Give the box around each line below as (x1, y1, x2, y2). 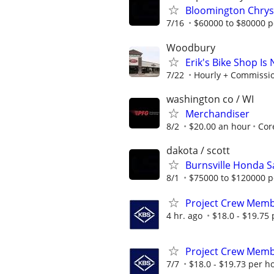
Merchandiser (185, 106, 250, 120)
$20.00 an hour (189, 120, 251, 132)
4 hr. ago (166, 210, 202, 222)
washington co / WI (166, 92, 254, 106)
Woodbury (166, 40, 215, 54)
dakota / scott (166, 143, 230, 157)
